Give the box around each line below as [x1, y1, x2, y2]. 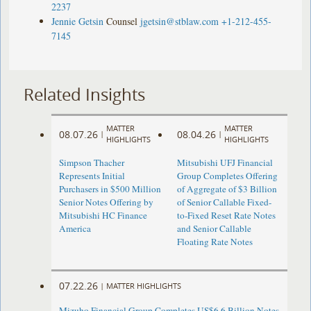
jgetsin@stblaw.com [140, 14, 219, 28]
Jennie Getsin [51, 14, 104, 28]
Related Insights [24, 83, 146, 106]
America [59, 222, 92, 235]
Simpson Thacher [59, 156, 125, 169]
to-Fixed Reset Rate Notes [176, 209, 276, 222]
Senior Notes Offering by [59, 196, 154, 209]
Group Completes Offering [176, 169, 278, 183]
